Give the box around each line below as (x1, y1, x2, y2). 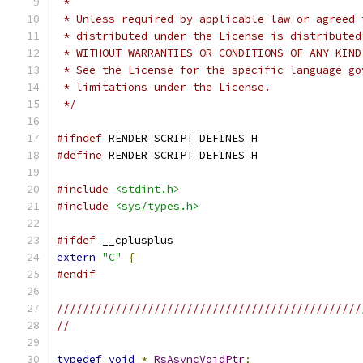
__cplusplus (96, 233, 173, 247)
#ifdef (57, 233, 96, 247)
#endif (57, 267, 96, 281)
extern (57, 250, 96, 264)
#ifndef (57, 131, 102, 145)
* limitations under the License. (57, 80, 271, 94)
